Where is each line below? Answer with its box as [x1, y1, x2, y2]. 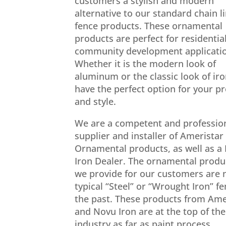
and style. [75, 95, 117, 108]
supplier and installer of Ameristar [75, 130, 224, 142]
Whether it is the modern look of [75, 58, 216, 70]
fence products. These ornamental [75, 20, 223, 32]
